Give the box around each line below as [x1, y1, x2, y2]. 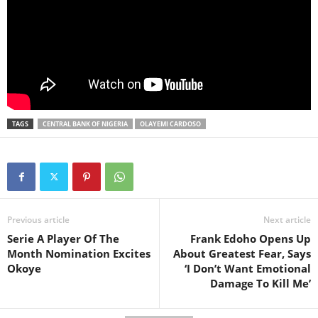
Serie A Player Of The [7, 231, 119, 246]
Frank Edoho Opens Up [190, 231, 311, 246]
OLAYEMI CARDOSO [140, 119, 201, 128]
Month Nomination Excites [7, 246, 150, 261]
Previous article [7, 213, 70, 226]
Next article [263, 213, 311, 226]
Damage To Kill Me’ [210, 275, 311, 290]
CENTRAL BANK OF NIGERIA [43, 119, 128, 128]
